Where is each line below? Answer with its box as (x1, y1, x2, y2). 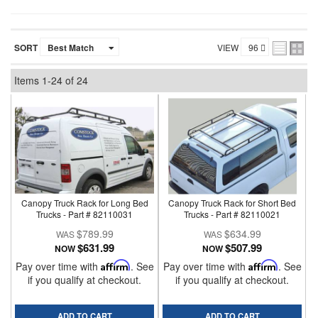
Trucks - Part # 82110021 (184, 208, 281, 220)
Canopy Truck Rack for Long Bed (21, 197, 148, 209)
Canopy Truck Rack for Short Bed (168, 197, 297, 209)
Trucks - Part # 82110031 (36, 208, 133, 220)
